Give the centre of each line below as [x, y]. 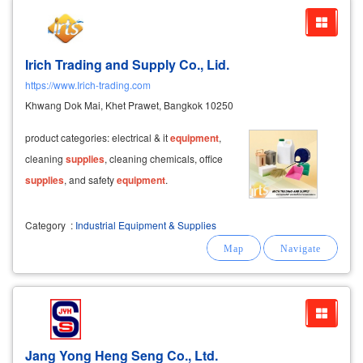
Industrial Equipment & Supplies [146, 225]
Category [45, 225]
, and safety [90, 179]
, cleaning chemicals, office [164, 158]
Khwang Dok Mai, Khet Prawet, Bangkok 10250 [129, 105]
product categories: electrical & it [98, 137]
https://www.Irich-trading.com [88, 84]
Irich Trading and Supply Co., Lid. [127, 64]
